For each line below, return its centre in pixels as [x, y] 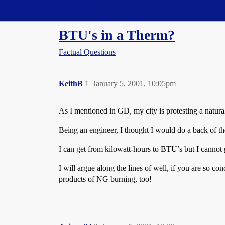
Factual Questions [87, 52]
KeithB [71, 84]
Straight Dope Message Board [53, 10]
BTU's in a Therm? [117, 35]
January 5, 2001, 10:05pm [134, 84]
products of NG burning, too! [105, 179]
